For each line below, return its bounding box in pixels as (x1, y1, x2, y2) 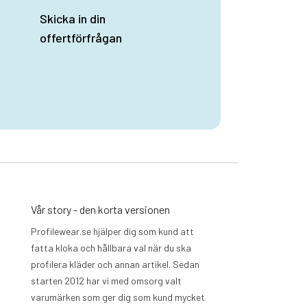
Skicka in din (39, 11, 106, 27)
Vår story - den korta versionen (31, 203, 171, 217)
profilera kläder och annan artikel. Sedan (31, 258, 200, 271)
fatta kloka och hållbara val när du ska (31, 242, 192, 254)
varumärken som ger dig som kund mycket (31, 291, 206, 304)
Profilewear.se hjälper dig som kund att (31, 225, 195, 238)
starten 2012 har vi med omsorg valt (31, 275, 182, 287)
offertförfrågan (39, 30, 122, 46)
